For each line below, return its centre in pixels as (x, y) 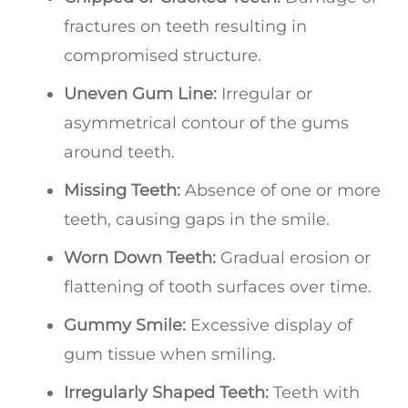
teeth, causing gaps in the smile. (197, 220)
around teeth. (119, 153)
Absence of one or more (280, 191)
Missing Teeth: (122, 191)
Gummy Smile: (125, 326)
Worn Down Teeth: (140, 258)
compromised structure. (163, 56)
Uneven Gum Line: (143, 94)
